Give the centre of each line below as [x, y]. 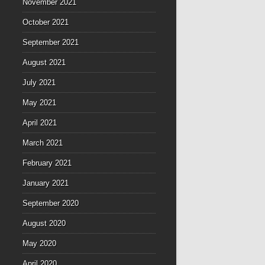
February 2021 [47, 163]
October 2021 [46, 22]
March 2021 [43, 143]
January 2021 [46, 183]
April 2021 [40, 123]
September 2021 [51, 43]
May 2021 [40, 103]
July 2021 [39, 83]
